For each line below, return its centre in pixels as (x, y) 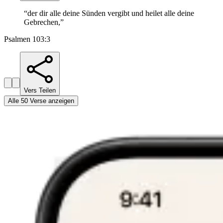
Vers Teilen (40, 91)
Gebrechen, (42, 22)
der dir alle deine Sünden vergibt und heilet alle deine (111, 13)
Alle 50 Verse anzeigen (41, 101)
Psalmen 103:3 (27, 39)
